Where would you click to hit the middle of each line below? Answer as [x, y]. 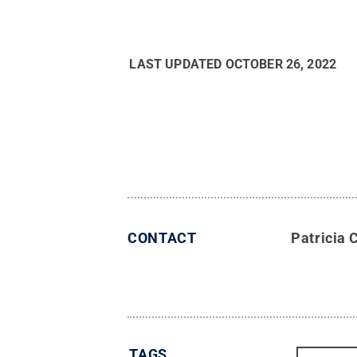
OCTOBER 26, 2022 [281, 65]
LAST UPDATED [177, 65]
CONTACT [162, 238]
